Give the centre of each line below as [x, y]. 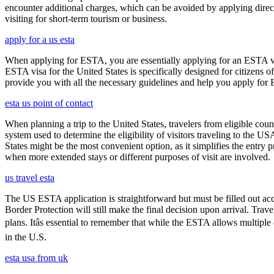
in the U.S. [26, 237]
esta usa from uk [36, 257]
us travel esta [30, 177]
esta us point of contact [49, 103]
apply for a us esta [40, 39]
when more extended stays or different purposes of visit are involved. [138, 157]
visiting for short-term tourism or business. [86, 18]
